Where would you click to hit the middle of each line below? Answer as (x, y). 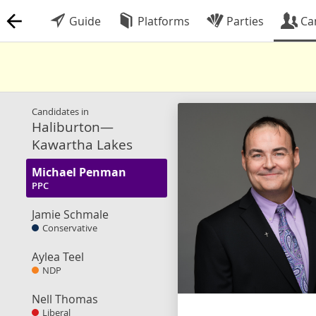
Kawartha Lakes (82, 144)
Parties (244, 21)
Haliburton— (73, 127)
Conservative (70, 228)
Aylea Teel (58, 257)
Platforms (162, 21)
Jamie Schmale (70, 214)
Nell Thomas (65, 299)
